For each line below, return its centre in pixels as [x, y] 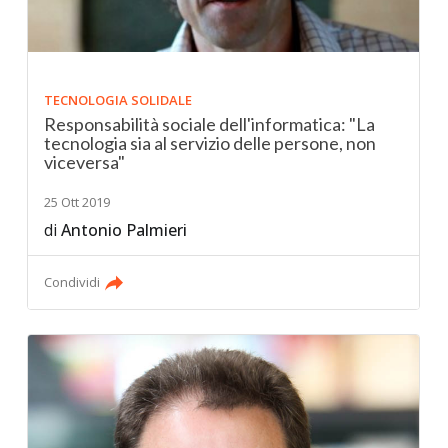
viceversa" [85, 161]
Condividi [72, 281]
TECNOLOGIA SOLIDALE [118, 99]
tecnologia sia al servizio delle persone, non [210, 142]
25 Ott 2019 [77, 201]
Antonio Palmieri [124, 229]
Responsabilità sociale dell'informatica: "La [210, 123]
